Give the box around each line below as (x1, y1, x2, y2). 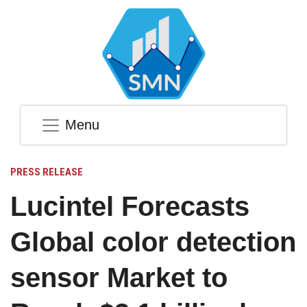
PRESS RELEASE (10, 166, 83, 179)
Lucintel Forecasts (10, 191, 249, 222)
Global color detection (10, 227, 296, 258)
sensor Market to (10, 262, 228, 293)
